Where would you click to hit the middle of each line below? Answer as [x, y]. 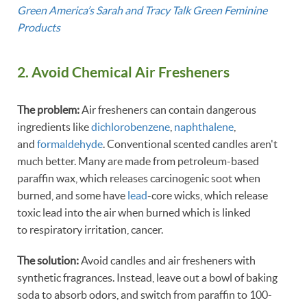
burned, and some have [72, 195]
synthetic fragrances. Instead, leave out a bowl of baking [147, 277]
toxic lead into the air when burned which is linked [134, 212]
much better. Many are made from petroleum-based [138, 161]
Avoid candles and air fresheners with [167, 260]
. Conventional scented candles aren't [190, 144]
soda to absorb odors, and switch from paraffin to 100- [145, 294]
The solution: [48, 260]
